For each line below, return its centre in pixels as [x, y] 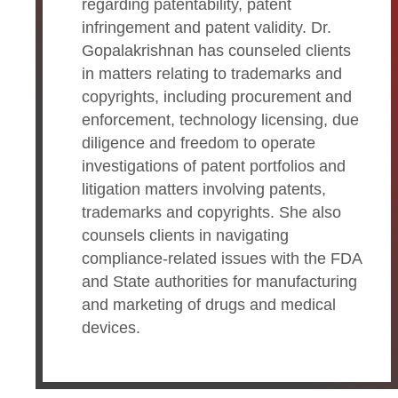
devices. [111, 327]
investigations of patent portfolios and [214, 166]
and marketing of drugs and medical [209, 304]
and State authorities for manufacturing [219, 281]
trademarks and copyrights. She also [211, 212]
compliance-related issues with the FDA [222, 258]
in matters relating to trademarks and [212, 73]
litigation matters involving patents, [204, 189]
